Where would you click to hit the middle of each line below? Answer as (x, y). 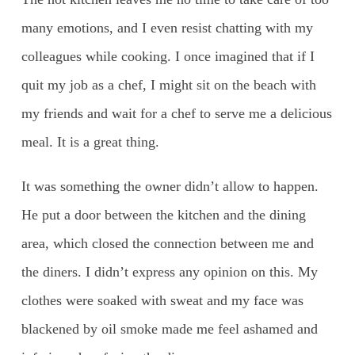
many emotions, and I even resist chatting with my (167, 27)
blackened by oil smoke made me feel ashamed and (169, 328)
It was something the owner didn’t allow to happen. (170, 186)
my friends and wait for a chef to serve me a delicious (176, 113)
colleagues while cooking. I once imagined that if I (168, 56)
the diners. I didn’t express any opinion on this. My (169, 271)
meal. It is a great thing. (90, 141)
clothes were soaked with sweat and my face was (162, 300)
